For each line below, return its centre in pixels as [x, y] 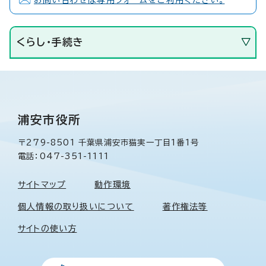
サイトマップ [42, 184]
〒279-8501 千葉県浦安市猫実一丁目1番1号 [109, 142]
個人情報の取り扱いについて [76, 206]
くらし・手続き [50, 42]
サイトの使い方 [47, 228]
